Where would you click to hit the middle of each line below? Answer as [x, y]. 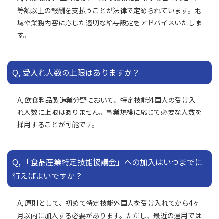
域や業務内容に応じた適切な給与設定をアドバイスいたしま [109, 23]
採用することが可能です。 [58, 124]
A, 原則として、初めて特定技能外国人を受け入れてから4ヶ [108, 203]
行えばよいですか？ [47, 176]
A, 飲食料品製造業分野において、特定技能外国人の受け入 [106, 100]
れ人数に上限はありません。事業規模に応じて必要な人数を [109, 112]
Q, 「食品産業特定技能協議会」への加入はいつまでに [107, 162]
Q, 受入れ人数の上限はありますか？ [76, 73]
